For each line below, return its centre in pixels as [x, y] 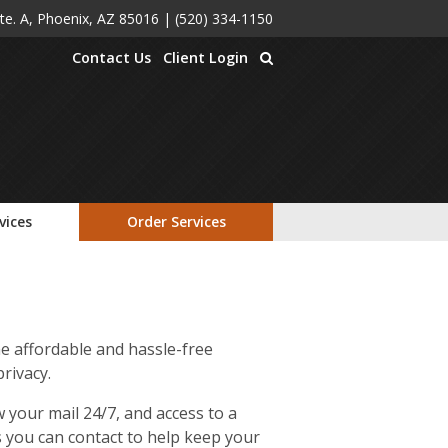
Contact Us [111, 57]
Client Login [205, 57]
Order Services [176, 221]
